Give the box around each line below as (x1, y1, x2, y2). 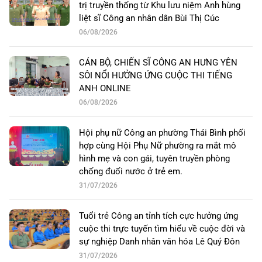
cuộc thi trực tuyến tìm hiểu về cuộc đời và (79, 223, 245, 235)
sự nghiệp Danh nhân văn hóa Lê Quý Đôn (79, 236, 240, 247)
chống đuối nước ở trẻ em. (79, 166, 182, 177)
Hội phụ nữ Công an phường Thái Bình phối (79, 127, 246, 139)
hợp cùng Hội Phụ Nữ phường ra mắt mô (79, 140, 236, 151)
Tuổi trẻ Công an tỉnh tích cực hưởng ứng (79, 211, 238, 222)
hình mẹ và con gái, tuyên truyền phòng (79, 153, 230, 164)
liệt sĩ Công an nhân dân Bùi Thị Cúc (79, 13, 219, 24)
